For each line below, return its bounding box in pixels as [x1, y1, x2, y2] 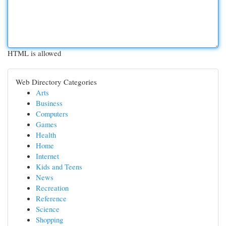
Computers [36, 108, 68, 119]
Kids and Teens [36, 161, 82, 172]
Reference [36, 193, 67, 203]
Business [36, 98, 63, 108]
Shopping [36, 214, 63, 224]
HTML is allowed [8, 48, 61, 58]
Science [36, 204, 60, 214]
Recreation [36, 183, 69, 193]
